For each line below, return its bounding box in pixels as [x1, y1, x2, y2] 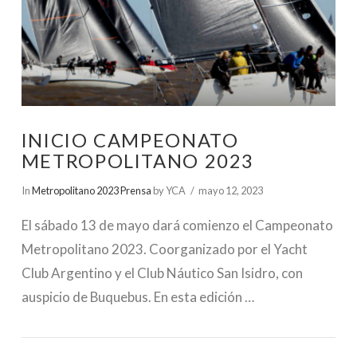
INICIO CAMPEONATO [21, 129, 239, 152]
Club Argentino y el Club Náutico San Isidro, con [21, 264, 303, 281]
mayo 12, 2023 [198, 184, 264, 198]
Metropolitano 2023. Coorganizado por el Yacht [21, 240, 308, 257]
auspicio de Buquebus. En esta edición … [21, 288, 254, 305]
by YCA [151, 184, 186, 198]
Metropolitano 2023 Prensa [31, 184, 151, 198]
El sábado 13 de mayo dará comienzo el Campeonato [21, 216, 333, 233]
